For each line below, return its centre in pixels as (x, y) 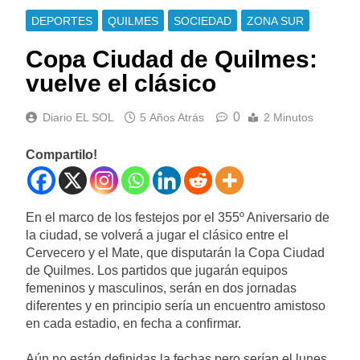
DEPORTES (62, 20)
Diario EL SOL (78, 117)
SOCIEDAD (202, 20)
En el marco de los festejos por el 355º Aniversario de (178, 217)
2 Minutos (288, 117)
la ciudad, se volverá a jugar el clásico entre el (157, 235)
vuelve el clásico (121, 83)
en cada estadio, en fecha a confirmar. (133, 323)
